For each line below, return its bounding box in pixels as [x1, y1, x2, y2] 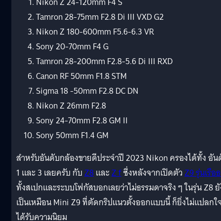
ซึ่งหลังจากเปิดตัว [121, 165, 184, 180]
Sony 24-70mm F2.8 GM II [36, 113, 128, 128]
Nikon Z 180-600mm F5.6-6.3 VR [36, 24, 154, 39]
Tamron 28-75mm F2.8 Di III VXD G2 [36, 9, 164, 24]
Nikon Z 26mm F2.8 [36, 98, 106, 113]
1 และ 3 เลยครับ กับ [16, 165, 84, 180]
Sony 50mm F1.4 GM [36, 128, 109, 143]
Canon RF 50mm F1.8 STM [36, 69, 127, 83]
